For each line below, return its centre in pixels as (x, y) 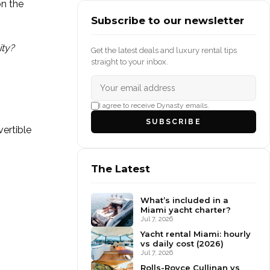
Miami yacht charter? (186, 210)
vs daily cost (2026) (182, 243)
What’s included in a (184, 200)
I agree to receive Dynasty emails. (154, 105)
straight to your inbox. (130, 62)
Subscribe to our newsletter (168, 20)
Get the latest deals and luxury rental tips (164, 50)
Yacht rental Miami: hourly (196, 234)
